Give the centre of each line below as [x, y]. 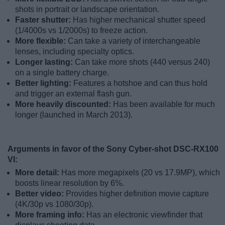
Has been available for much [164, 104]
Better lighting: [44, 83]
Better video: [40, 194]
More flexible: [41, 41]
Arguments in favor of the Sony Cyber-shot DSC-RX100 [113, 149]
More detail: [38, 173]
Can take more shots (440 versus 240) [142, 62]
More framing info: [51, 215]
